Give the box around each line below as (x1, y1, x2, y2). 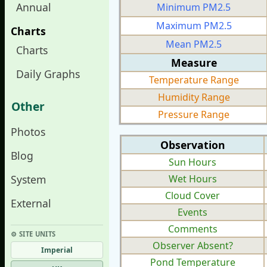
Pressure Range (158, 107, 229, 121)
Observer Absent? (152, 238, 233, 252)
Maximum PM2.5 (156, 18, 232, 32)
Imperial (41, 244, 73, 255)
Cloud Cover (165, 188, 220, 202)
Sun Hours (169, 155, 216, 169)
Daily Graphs (16, 66, 80, 81)
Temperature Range (148, 73, 239, 86)
